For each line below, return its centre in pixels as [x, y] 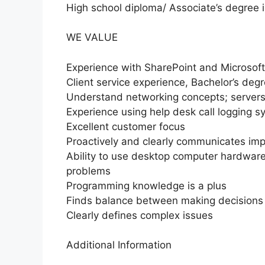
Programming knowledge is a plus [146, 185]
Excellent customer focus [126, 126]
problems [88, 171]
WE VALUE [92, 38]
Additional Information [119, 245]
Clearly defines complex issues [140, 215]
